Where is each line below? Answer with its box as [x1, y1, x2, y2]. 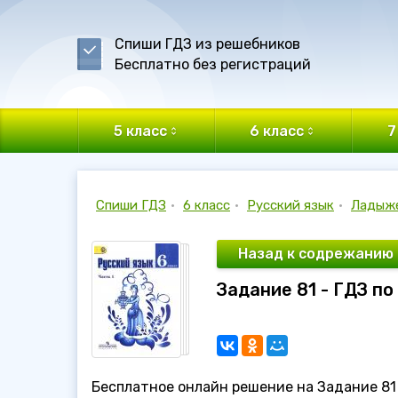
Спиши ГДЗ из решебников [115, 36, 300, 52]
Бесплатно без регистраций [115, 56, 311, 73]
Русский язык [247, 197, 334, 213]
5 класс [113, 122, 167, 139]
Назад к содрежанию [238, 245, 394, 262]
